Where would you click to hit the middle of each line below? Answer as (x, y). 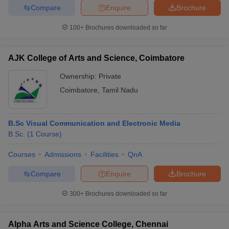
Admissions (63, 154)
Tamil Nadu (120, 90)
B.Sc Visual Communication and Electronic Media (94, 123)
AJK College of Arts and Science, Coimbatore (96, 58)
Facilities (105, 154)
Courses (22, 154)
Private (110, 76)
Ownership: (79, 76)
